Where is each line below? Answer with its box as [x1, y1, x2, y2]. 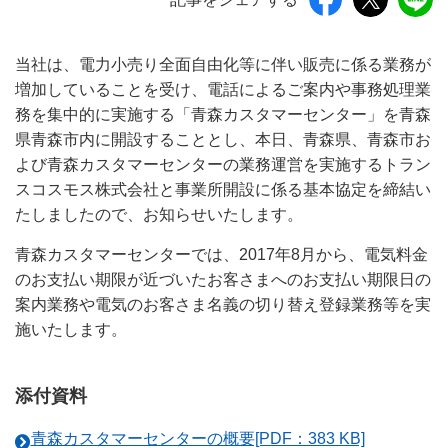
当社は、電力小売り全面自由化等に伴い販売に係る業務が [15, 56, 431, 73]
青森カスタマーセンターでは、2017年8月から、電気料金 [15, 246, 428, 263]
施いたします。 [15, 321, 127, 338]
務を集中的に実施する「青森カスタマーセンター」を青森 [15, 106, 431, 123]
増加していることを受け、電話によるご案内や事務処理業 [15, 81, 431, 98]
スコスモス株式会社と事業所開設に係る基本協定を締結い [15, 181, 431, 198]
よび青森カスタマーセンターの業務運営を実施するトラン [15, 156, 431, 173]
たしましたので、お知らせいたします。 [15, 206, 303, 223]
